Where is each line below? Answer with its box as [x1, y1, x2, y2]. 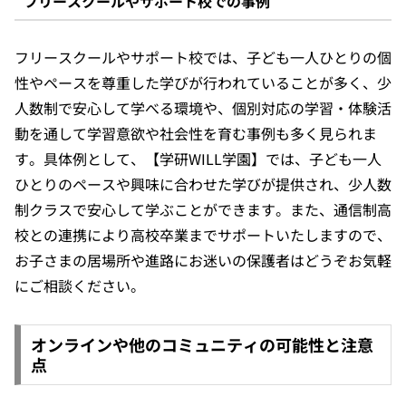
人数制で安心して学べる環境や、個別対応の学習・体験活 [14, 96, 391, 119]
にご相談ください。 [14, 274, 145, 296]
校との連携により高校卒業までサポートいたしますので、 [14, 223, 391, 246]
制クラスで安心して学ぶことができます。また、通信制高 [14, 198, 391, 220]
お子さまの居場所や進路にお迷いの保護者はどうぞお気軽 [14, 248, 391, 271]
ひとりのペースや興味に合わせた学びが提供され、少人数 [14, 172, 391, 195]
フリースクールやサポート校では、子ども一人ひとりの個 [14, 45, 391, 68]
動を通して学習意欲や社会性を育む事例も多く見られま [14, 121, 377, 144]
